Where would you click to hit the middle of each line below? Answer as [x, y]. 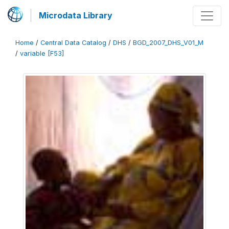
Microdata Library [76, 15]
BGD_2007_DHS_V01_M [168, 43]
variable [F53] [42, 53]
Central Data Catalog [73, 43]
